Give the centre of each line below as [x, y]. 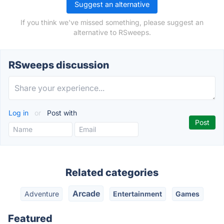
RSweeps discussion [59, 65]
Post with [61, 113]
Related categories [112, 172]
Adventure [41, 194]
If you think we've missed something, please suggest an [112, 22]
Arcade [86, 194]
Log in [19, 113]
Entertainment [138, 194]
